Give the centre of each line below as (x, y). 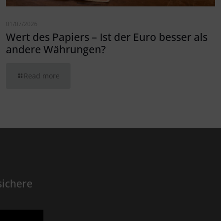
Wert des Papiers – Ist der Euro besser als (107, 37)
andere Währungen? (55, 50)
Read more (41, 76)
